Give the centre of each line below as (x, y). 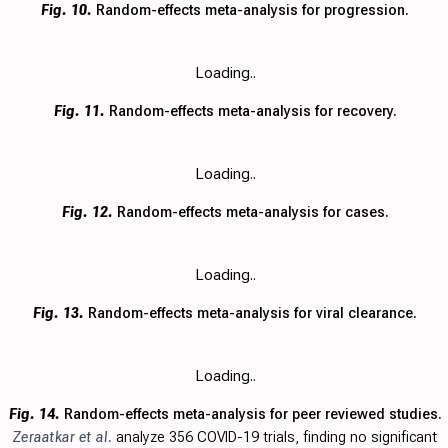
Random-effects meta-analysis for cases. (250, 212)
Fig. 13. (58, 313)
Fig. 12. (87, 212)
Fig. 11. (79, 111)
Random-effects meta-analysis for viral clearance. (250, 313)
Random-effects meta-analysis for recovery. (250, 111)
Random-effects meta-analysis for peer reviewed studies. (250, 414)
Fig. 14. (34, 414)
